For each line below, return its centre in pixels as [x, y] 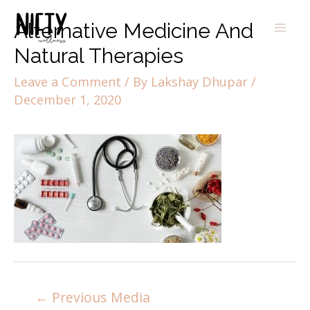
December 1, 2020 [67, 100]
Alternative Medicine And [134, 31]
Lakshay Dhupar [201, 82]
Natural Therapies [99, 56]
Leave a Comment [67, 82]
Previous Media [100, 297]
